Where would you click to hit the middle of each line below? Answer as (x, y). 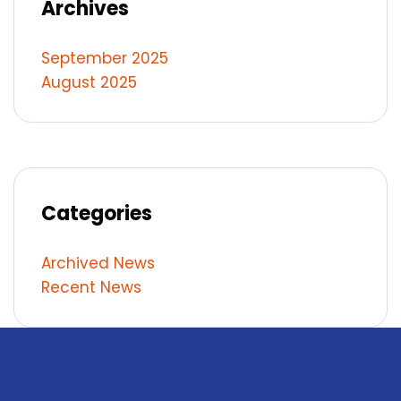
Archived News (98, 263)
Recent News (91, 287)
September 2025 (105, 58)
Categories (97, 213)
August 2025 (89, 82)
